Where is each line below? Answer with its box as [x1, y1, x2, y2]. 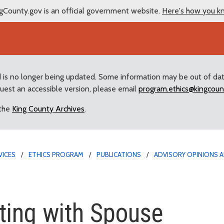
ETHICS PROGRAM [28, 150, 83, 158]
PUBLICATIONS [96, 150, 141, 158]
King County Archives [12, 103, 84, 113]
